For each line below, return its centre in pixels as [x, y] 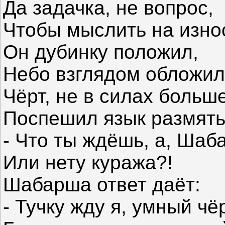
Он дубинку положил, [101, 52]
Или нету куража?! [88, 163]
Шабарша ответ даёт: [102, 185]
